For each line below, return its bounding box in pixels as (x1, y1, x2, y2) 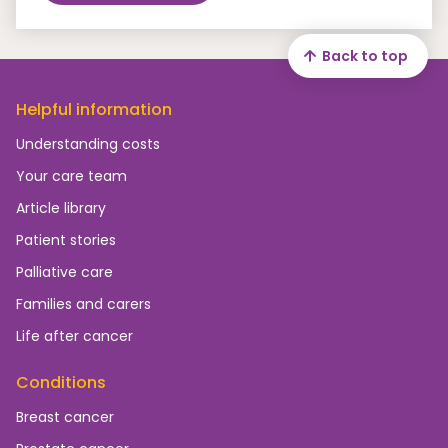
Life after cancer (16, 326, 133, 346)
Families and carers (16, 294, 151, 314)
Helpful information (16, 98, 172, 121)
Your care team (16, 166, 127, 186)
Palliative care (16, 262, 113, 282)
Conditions (16, 371, 106, 394)
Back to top (322, 45, 408, 66)
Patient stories (16, 230, 116, 250)
